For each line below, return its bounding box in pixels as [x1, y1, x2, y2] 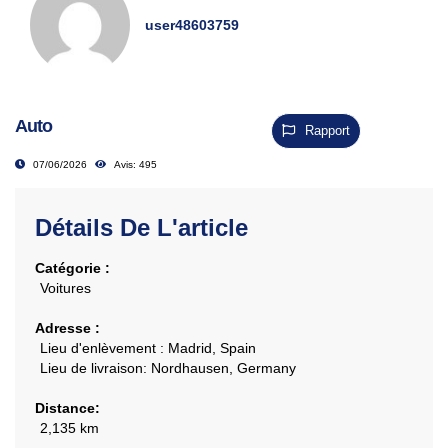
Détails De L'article [35, 213, 248, 241]
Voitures [40, 279, 99, 296]
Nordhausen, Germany [151, 359, 296, 376]
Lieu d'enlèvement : [40, 339, 168, 356]
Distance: [35, 399, 100, 416]
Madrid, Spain [168, 339, 256, 356]
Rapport [305, 122, 350, 138]
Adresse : [35, 319, 100, 336]
